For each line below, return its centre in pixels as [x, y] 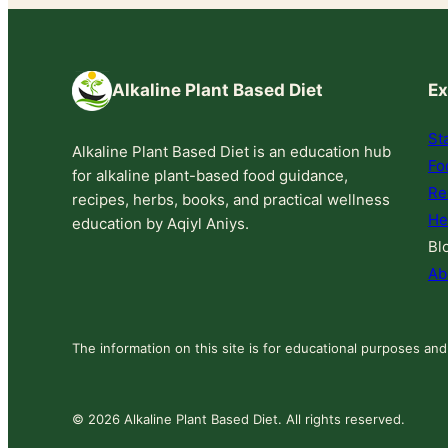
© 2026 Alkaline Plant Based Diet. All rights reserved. [238, 418]
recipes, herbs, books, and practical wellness [231, 199]
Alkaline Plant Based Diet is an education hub [231, 151]
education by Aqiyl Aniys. [160, 223]
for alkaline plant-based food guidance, [210, 175]
